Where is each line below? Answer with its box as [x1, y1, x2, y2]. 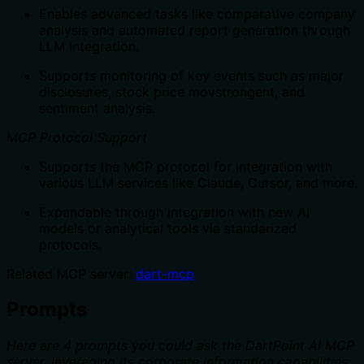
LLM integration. [39, 37, 139, 54]
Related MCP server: [6, 265, 136, 282]
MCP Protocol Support [6, 128, 147, 145]
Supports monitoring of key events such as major [39, 67, 344, 84]
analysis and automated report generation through [39, 21, 350, 38]
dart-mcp [136, 265, 194, 282]
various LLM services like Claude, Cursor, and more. [39, 174, 357, 191]
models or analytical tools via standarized [39, 219, 297, 236]
